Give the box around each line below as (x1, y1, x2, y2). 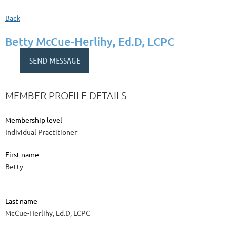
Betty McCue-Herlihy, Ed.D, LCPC (5, 34, 174, 49)
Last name (5, 196, 37, 206)
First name (5, 149, 39, 159)
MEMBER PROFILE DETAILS (5, 89, 126, 102)
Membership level (5, 115, 62, 125)
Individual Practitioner (5, 127, 77, 137)
